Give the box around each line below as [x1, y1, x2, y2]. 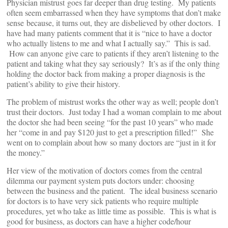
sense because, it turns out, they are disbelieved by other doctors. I [7, 17, 220, 28]
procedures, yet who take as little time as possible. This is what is [7, 205, 216, 216]
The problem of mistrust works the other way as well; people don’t [7, 96, 218, 107]
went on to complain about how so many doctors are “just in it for [7, 136, 216, 148]
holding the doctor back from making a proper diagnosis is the [7, 68, 205, 79]
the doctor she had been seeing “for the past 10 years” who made [7, 116, 213, 127]
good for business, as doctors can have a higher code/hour [7, 215, 191, 226]
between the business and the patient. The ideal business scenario [7, 185, 217, 196]
